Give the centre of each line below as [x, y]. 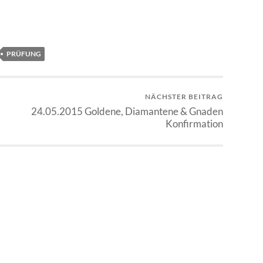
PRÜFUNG [24, 54]
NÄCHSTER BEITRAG [184, 97]
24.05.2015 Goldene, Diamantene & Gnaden [127, 112]
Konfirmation [194, 124]
